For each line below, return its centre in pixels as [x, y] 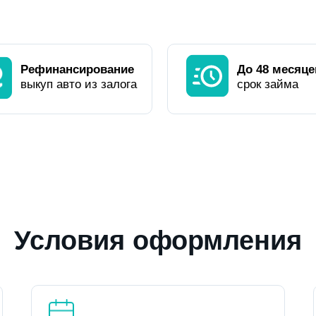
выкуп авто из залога [79, 84]
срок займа [268, 84]
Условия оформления [158, 241]
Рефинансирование [77, 69]
